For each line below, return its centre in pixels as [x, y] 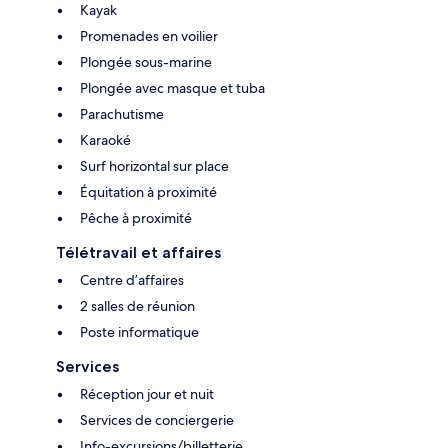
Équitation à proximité [148, 191]
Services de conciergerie [157, 419]
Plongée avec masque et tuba [172, 87]
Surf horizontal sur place [154, 165]
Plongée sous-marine [146, 61]
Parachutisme [122, 113]
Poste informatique [139, 331]
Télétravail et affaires [138, 252]
